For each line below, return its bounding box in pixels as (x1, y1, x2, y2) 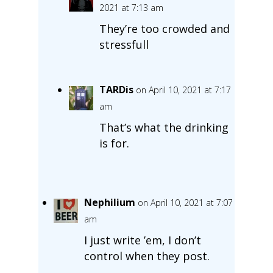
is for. (99, 135, 129, 151)
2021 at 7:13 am (99, 1, 163, 13)
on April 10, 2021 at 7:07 (137, 196, 233, 208)
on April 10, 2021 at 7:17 (135, 83, 231, 96)
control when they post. (83, 248, 210, 263)
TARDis (99, 82, 133, 96)
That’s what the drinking (99, 119, 229, 135)
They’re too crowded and (99, 21, 230, 36)
